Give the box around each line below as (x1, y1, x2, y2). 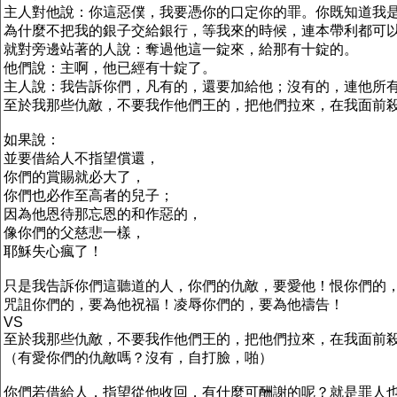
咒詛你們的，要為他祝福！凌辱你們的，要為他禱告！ (4, 297, 344, 312)
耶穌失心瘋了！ (4, 244, 103, 259)
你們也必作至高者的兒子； (4, 188, 174, 203)
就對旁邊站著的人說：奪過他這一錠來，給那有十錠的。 (4, 42, 358, 57)
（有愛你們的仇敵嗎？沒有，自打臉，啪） (4, 350, 273, 365)
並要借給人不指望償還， (4, 151, 160, 166)
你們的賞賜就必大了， (4, 169, 145, 184)
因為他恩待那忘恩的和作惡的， (4, 206, 202, 222)
